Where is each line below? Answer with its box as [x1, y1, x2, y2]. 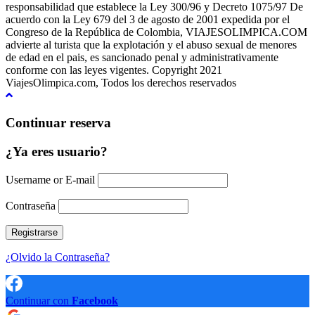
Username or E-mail [6, 173, 95, 186]
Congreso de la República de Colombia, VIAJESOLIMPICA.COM [6, 26, 307, 39]
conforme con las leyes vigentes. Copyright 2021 [6, 64, 222, 77]
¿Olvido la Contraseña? [6, 250, 110, 263]
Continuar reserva [6, 115, 111, 131]
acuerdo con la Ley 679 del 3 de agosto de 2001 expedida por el [6, 13, 290, 26]
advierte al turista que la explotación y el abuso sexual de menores [6, 39, 297, 51]
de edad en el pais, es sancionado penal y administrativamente [6, 51, 278, 64]
